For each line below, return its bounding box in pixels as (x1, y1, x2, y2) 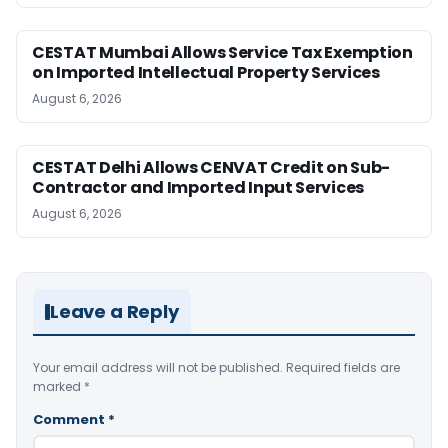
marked (33, 378, 84, 395)
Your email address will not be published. (33, 359, 283, 376)
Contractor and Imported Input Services (32, 176, 365, 199)
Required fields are (286, 359, 400, 376)
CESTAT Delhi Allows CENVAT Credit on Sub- (32, 156, 391, 179)
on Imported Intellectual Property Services (32, 61, 380, 84)
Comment (33, 410, 108, 429)
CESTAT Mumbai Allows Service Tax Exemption (32, 41, 413, 64)
